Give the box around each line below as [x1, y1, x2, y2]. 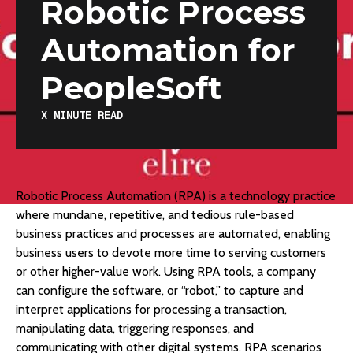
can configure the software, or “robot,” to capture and [16, 283, 303, 299]
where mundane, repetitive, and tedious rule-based [16, 207, 294, 223]
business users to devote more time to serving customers [16, 245, 326, 261]
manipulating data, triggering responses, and [16, 321, 254, 336]
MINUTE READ [47, 108, 123, 123]
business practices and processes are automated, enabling [16, 226, 330, 242]
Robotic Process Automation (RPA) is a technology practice [16, 188, 336, 204]
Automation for [41, 31, 295, 70]
